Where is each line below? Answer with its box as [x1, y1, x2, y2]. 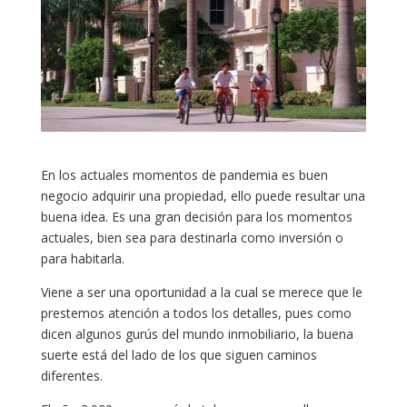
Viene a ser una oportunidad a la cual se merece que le [40, 283, 362, 301]
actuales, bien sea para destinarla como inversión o [40, 228, 343, 246]
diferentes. [40, 366, 103, 384]
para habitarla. [40, 249, 124, 267]
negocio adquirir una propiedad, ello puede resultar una [40, 186, 365, 204]
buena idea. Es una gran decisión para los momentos [40, 207, 352, 225]
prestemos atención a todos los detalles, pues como [40, 303, 352, 322]
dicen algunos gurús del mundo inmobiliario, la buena [40, 324, 353, 342]
